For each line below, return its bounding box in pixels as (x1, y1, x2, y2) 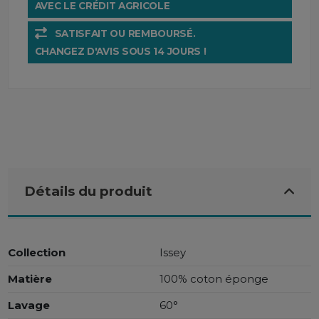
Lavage (8, 298, 51, 313)
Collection (8, 246, 66, 260)
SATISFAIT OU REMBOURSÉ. (54, 28, 196, 40)
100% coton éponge (159, 272, 268, 286)
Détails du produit (23, 183, 152, 200)
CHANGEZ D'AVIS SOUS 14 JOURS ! (34, 45, 206, 57)
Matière (8, 272, 53, 286)
